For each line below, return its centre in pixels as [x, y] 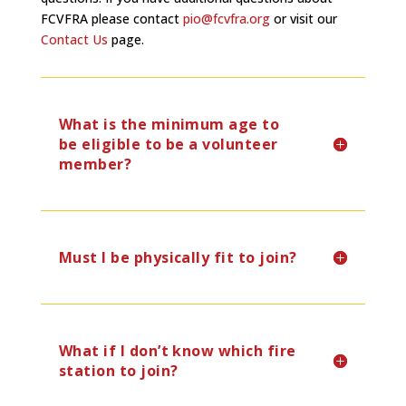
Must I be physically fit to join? [178, 257]
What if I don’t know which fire [177, 351]
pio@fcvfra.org [226, 19]
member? [95, 164]
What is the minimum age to [169, 124]
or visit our [303, 19]
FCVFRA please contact [111, 19]
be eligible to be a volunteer [168, 144]
